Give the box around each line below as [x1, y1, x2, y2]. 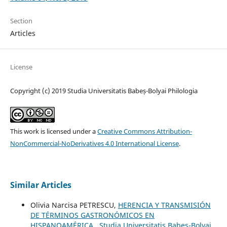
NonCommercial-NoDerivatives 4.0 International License [10, 139, 179, 148]
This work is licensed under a [10, 127, 97, 136]
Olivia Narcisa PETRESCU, [30, 200, 118, 210]
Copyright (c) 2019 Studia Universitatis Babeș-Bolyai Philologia [10, 86, 198, 96]
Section [10, 16, 32, 26]
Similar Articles [10, 179, 71, 191]
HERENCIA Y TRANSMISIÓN [118, 200, 211, 210]
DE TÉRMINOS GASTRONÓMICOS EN [30, 210, 155, 220]
